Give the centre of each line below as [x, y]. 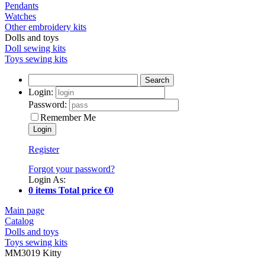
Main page [25, 210]
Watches [20, 16]
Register [44, 149]
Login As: [47, 179]
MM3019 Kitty [33, 253]
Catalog [19, 221]
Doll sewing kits [35, 48]
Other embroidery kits [46, 27]
